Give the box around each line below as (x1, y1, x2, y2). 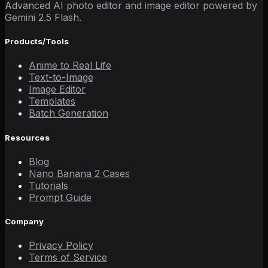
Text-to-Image (29, 71, 93, 84)
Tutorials (29, 179, 68, 191)
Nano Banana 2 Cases (29, 167, 130, 179)
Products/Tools (5, 36, 69, 47)
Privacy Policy (29, 239, 93, 252)
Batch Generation (29, 107, 108, 120)
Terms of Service (29, 251, 107, 264)
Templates (29, 95, 75, 108)
